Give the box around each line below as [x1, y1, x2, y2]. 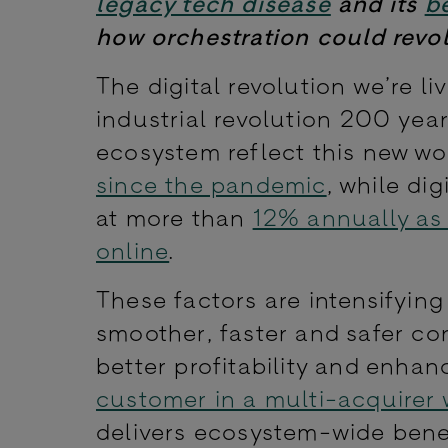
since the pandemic [96, 169, 327, 199]
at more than [96, 202, 253, 232]
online [96, 235, 170, 265]
